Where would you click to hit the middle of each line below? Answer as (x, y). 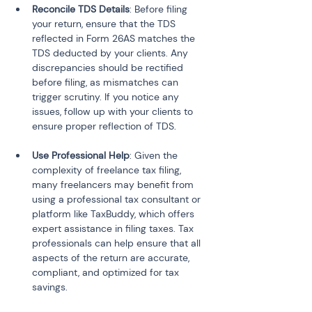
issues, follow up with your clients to (114, 111)
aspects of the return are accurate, (112, 258)
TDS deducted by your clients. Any (111, 53)
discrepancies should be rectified (109, 68)
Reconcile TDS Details (81, 9)
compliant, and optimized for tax (107, 272)
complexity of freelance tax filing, (108, 170)
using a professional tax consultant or (118, 199)
